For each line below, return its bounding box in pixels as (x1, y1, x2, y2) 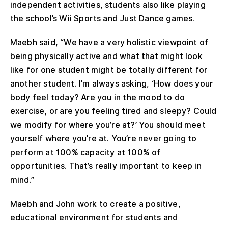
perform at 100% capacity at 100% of (10, 147, 161, 157)
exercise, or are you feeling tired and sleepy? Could (10, 105, 217, 116)
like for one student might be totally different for (10, 64, 208, 75)
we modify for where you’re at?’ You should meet (10, 119, 206, 130)
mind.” (10, 174, 35, 185)
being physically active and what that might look (10, 50, 203, 61)
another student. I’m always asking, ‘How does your (10, 78, 213, 89)
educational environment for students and (10, 212, 178, 222)
